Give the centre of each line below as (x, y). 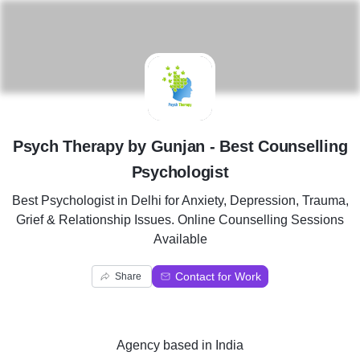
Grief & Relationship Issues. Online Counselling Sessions (180, 220)
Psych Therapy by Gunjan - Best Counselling (180, 146)
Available (180, 239)
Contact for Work (218, 276)
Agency (138, 345)
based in (188, 345)
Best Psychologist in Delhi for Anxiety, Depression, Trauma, (180, 200)
